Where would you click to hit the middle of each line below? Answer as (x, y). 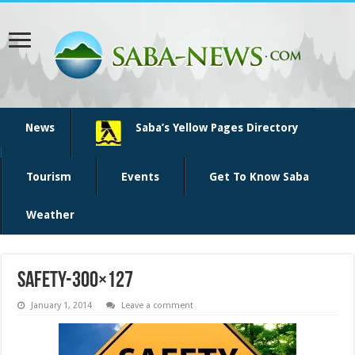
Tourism (49, 177)
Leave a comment (158, 305)
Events (140, 177)
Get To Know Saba (259, 177)
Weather (50, 215)
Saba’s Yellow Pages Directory (217, 128)
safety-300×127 (76, 281)
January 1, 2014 (62, 305)
